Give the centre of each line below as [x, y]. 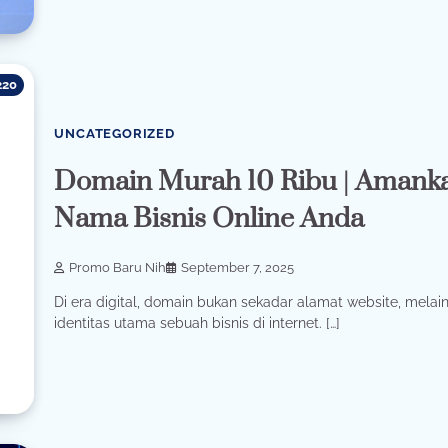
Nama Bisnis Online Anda [209, 219]
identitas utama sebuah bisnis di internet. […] [197, 322]
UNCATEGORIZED [114, 133]
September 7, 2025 [238, 268]
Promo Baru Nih [118, 268]
